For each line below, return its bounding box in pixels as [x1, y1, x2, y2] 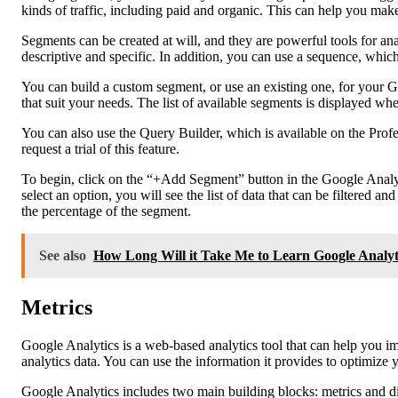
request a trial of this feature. [21, 141, 179, 157]
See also [39, 248, 86, 264]
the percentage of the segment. [21, 203, 191, 219]
